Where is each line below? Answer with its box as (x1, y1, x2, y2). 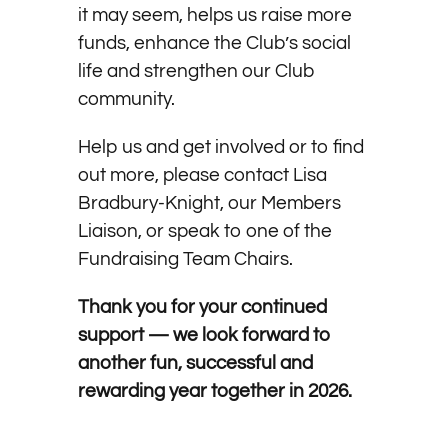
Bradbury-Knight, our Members (77, 193, 341, 214)
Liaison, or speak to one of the (77, 221, 332, 242)
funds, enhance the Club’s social (77, 33, 351, 54)
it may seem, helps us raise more (77, 5, 352, 26)
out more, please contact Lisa (77, 165, 327, 186)
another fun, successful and (77, 353, 313, 374)
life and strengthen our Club (77, 61, 315, 82)
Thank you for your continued (77, 297, 327, 318)
